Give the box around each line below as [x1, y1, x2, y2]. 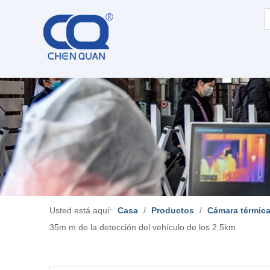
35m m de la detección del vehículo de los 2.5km [49, 222, 236, 232]
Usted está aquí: [49, 206, 112, 215]
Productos [151, 206, 194, 215]
